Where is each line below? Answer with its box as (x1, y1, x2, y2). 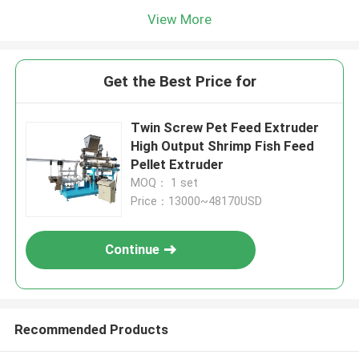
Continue (105, 241, 160, 258)
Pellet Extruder (131, 156, 224, 173)
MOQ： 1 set (131, 176, 199, 190)
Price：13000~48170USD (131, 195, 263, 208)
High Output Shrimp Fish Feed (131, 138, 315, 155)
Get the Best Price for (103, 72, 256, 91)
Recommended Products (14, 321, 168, 337)
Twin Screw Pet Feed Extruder (131, 119, 320, 136)
